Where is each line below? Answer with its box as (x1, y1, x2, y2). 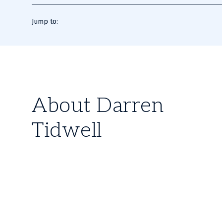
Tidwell (32, 118, 102, 143)
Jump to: (32, 17, 58, 26)
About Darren (32, 93, 164, 118)
